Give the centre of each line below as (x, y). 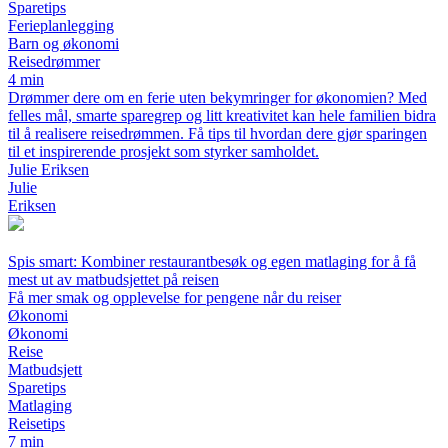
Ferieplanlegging (61, 25)
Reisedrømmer (54, 61)
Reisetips (36, 423)
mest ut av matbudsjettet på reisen (113, 279)
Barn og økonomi (63, 43)
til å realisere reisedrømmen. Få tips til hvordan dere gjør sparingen (217, 133)
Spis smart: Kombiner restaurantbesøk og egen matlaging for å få (212, 261)
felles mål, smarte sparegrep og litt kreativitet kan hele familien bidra (222, 115)
